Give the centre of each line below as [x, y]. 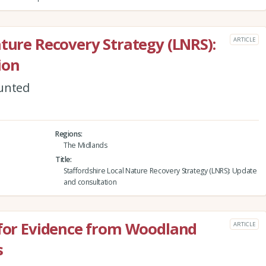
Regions [68, 134]
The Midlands [85, 145]
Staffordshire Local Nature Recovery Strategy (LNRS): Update [160, 170]
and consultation [90, 182]
